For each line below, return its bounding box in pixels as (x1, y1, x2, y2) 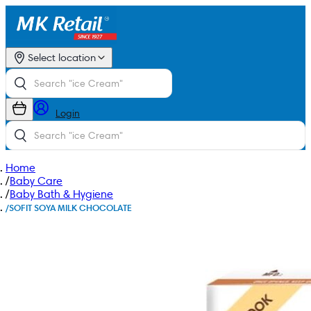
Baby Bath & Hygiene (10, 187, 113, 201)
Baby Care (10, 174, 62, 188)
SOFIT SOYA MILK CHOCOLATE (9, 202, 132, 214)
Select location (28, 51, 96, 64)
